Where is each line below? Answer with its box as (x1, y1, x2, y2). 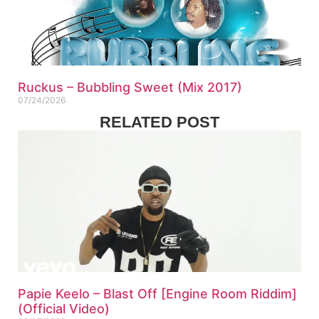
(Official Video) (18, 301, 110, 317)
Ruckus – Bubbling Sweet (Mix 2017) (18, 80, 242, 95)
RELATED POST (100, 113, 219, 132)
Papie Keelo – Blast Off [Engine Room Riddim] (18, 286, 297, 302)
